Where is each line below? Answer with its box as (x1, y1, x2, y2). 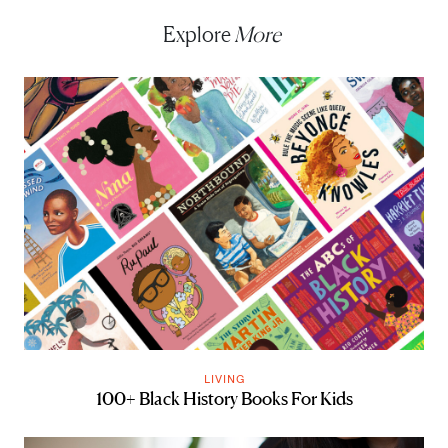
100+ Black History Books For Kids (95, 386, 353, 409)
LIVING (203, 370, 245, 386)
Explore (162, 21, 234, 47)
